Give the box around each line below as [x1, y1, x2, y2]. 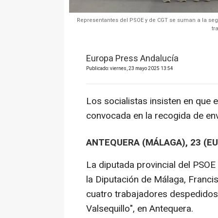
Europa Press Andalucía [86, 52, 179, 66]
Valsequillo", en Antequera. [86, 202, 193, 216]
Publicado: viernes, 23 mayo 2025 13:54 [86, 65, 173, 73]
